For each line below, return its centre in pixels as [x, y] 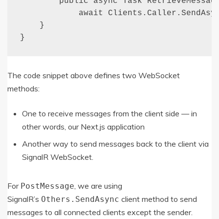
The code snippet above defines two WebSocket [94, 75]
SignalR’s [24, 199]
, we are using [98, 186]
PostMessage [47, 186]
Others [56, 199]
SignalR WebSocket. [58, 157]
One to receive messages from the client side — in [109, 113]
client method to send [158, 199]
